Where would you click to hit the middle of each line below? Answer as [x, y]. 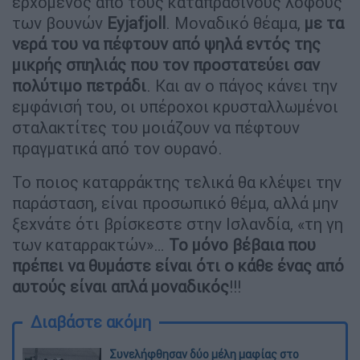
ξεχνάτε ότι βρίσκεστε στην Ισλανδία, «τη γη [178, 223]
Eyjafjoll [136, 22]
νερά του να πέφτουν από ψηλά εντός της [166, 43]
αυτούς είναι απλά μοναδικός [121, 286]
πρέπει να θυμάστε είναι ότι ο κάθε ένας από [178, 265]
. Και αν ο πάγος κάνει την [242, 85]
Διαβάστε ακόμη [91, 321]
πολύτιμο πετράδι [79, 85]
